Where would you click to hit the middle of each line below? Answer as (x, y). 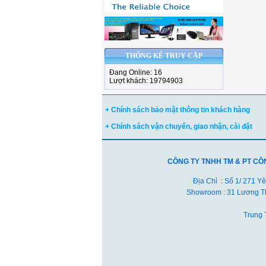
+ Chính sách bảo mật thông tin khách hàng (178, 110)
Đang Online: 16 (136, 73)
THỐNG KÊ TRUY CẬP (164, 56)
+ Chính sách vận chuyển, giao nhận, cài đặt (179, 127)
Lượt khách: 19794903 (146, 81)
